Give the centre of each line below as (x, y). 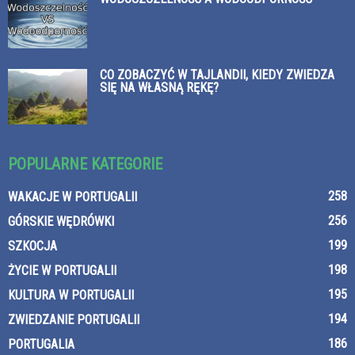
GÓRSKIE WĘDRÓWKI (61, 222)
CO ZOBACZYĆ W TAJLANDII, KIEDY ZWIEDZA (217, 75)
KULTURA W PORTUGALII (71, 296)
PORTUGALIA (41, 345)
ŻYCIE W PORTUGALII (62, 271)
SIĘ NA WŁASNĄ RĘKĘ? (159, 88)
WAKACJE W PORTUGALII (73, 197)
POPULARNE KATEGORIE (85, 164)
